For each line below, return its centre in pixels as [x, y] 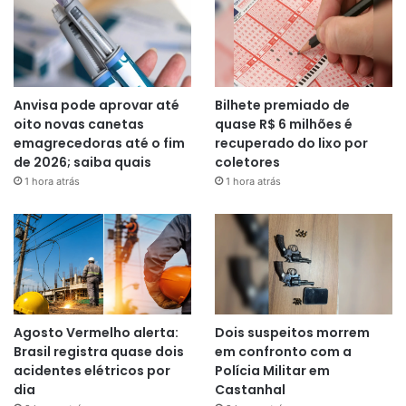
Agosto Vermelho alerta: [96, 333]
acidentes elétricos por [92, 371]
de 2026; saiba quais [82, 163]
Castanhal [250, 390]
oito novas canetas [79, 125]
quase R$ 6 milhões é [283, 125]
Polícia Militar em [272, 371]
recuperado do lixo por [291, 144]
